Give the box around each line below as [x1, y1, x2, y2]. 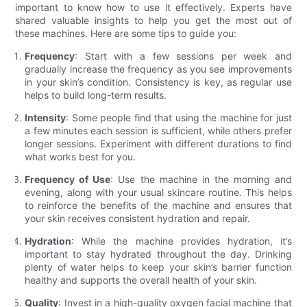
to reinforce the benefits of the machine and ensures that [25, 199, 292, 211]
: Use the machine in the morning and [110, 173, 292, 185]
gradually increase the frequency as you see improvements [25, 62, 292, 75]
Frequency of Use [25, 173, 111, 185]
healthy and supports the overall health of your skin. [25, 273, 258, 286]
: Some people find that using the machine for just [66, 111, 292, 123]
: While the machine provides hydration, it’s [71, 234, 292, 247]
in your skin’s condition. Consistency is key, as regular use [25, 75, 292, 88]
